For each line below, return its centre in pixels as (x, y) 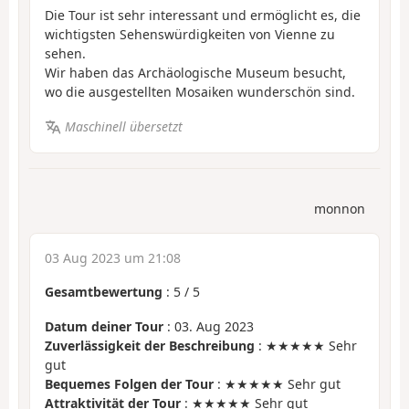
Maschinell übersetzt (123, 127)
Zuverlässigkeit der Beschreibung (150, 346)
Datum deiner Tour (104, 327)
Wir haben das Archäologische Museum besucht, (195, 72)
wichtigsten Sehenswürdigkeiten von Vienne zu (190, 34)
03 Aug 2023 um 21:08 (113, 257)
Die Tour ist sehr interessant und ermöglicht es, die (203, 15)
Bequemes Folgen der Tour (129, 384)
